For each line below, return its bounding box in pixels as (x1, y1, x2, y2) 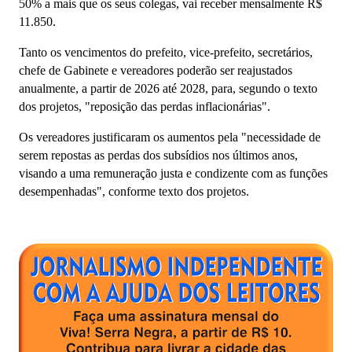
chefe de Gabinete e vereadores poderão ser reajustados (19, 64, 292, 78)
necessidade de (247, 130, 321, 145)
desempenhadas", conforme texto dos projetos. (19, 185, 249, 199)
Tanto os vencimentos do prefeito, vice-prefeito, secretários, (19, 46, 313, 60)
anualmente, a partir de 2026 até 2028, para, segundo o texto (19, 82, 317, 96)
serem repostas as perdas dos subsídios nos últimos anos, (19, 148, 298, 163)
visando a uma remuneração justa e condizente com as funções (19, 167, 328, 181)
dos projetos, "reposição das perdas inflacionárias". (19, 100, 270, 114)
